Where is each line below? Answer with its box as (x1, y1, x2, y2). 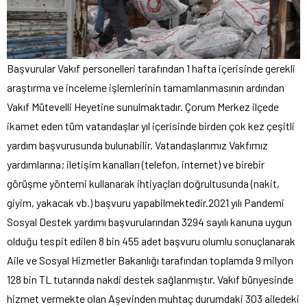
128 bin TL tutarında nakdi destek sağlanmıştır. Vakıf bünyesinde (7, 273, 293, 286)
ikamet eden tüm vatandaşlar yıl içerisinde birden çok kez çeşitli (7, 119, 295, 133)
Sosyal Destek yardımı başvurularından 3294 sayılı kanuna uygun (7, 215, 292, 229)
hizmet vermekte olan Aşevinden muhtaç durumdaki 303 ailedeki (7, 292, 299, 306)
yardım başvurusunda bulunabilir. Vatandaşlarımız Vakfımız (7, 138, 268, 152)
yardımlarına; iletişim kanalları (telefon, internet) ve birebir (7, 158, 265, 171)
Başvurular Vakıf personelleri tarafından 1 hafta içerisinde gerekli (7, 62, 295, 75)
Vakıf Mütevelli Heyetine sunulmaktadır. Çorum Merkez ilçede (7, 100, 279, 114)
